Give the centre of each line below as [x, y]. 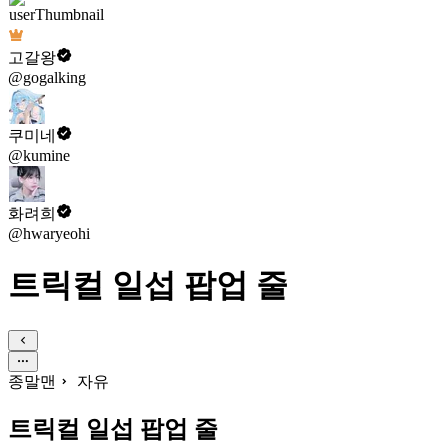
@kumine [39, 155]
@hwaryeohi [49, 233]
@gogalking [47, 77]
